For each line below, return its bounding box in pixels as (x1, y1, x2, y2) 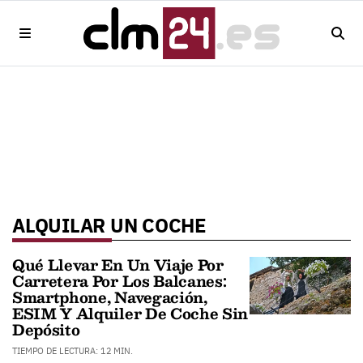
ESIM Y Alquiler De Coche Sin (12, 301, 249, 326)
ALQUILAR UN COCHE (12, 212, 207, 238)
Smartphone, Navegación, (12, 284, 207, 310)
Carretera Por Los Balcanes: (12, 268, 227, 293)
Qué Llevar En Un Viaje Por (12, 252, 224, 277)
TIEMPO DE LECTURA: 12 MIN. (12, 345, 133, 357)
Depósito (12, 317, 80, 342)
